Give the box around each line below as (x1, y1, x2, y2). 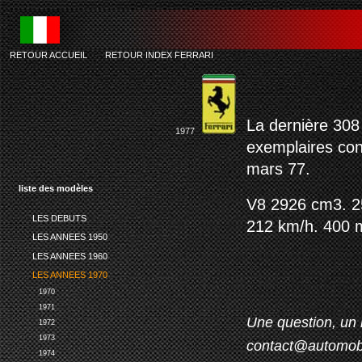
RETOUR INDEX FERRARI (105, 50, 213, 60)
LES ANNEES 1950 (32, 232, 107, 242)
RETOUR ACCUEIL (10, 50, 87, 60)
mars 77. (246, 160, 310, 178)
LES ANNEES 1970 (32, 270, 107, 280)
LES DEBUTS (32, 213, 86, 223)
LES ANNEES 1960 (32, 250, 107, 261)
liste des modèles (19, 183, 93, 193)
